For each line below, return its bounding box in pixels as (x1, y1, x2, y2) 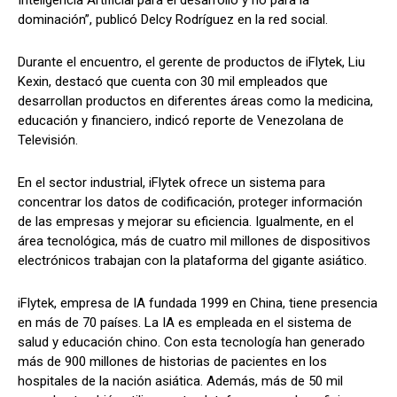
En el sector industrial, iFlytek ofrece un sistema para (18, 174, 325, 191)
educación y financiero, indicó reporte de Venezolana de (18, 112, 344, 128)
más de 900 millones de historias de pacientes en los (18, 353, 327, 370)
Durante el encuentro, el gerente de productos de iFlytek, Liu (18, 53, 365, 70)
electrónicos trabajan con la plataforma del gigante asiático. (18, 252, 367, 269)
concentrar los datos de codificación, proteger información (18, 193, 362, 210)
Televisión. (18, 131, 78, 148)
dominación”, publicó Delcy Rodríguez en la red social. (18, 11, 328, 27)
